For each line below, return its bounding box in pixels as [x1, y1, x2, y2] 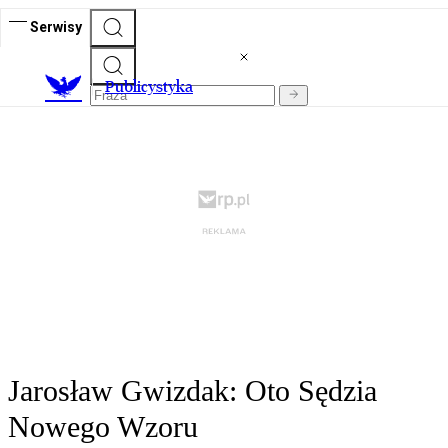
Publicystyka [105, 77, 193, 97]
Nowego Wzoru [8, 410, 198, 444]
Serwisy [30, 18, 82, 35]
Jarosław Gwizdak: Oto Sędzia [8, 374, 377, 408]
